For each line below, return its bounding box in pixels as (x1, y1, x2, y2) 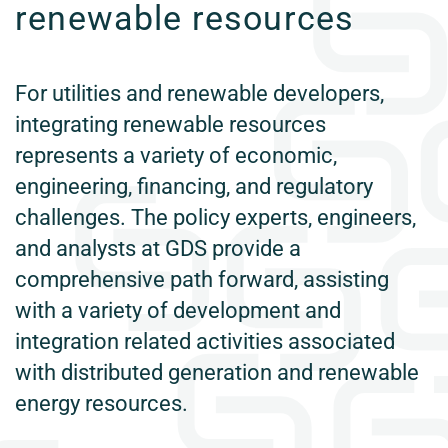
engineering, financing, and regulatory (15, 174, 373, 199)
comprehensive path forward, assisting (15, 267, 389, 292)
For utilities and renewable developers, (15, 81, 384, 106)
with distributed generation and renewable (15, 360, 419, 385)
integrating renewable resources (15, 112, 326, 137)
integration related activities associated (15, 329, 395, 354)
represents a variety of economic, (15, 143, 337, 168)
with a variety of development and (15, 298, 341, 323)
